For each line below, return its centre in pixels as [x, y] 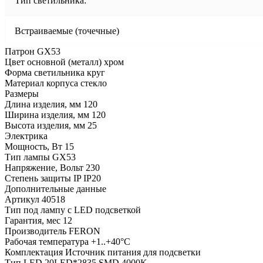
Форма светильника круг [55, 72]
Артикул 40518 [35, 199]
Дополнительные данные [55, 188]
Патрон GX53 [33, 51]
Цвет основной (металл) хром [64, 62]
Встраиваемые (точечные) [67, 31]
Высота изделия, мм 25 [51, 125]
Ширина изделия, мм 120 [55, 114]
